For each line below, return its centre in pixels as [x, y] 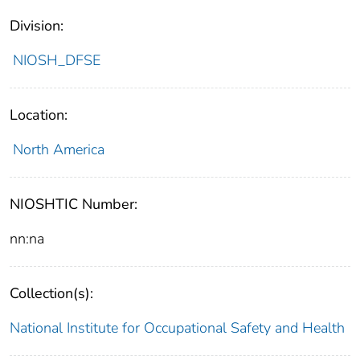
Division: [37, 25]
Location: [39, 115]
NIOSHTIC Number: [74, 204]
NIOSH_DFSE [56, 60]
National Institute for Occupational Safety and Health [177, 327]
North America [58, 149]
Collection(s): [51, 293]
